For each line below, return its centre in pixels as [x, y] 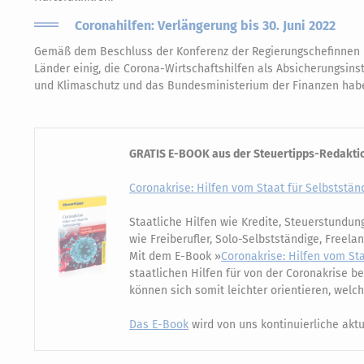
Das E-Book [159, 324]
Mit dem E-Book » [175, 256]
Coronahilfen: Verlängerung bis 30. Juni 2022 [205, 25]
